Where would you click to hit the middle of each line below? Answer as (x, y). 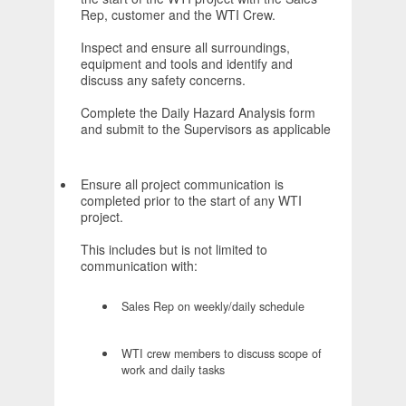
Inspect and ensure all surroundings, (185, 48)
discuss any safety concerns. (163, 80)
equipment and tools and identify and (187, 64)
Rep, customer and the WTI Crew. (178, 15)
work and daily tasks (173, 370)
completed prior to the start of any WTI (191, 201)
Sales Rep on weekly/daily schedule (213, 307)
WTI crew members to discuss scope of (222, 354)
